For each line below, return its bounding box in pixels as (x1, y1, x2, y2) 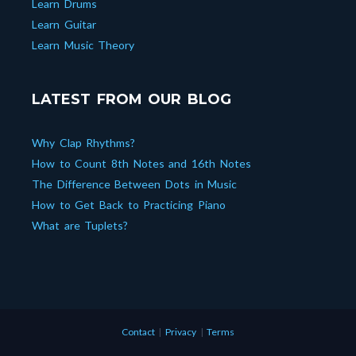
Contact (121, 326, 155, 339)
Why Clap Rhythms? (32, 136, 136, 150)
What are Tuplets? (32, 219, 129, 233)
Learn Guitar (32, 17, 96, 32)
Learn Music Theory (32, 38, 135, 52)
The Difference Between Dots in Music (32, 177, 238, 192)
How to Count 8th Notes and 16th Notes (32, 157, 251, 171)
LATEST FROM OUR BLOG (32, 91, 232, 109)
